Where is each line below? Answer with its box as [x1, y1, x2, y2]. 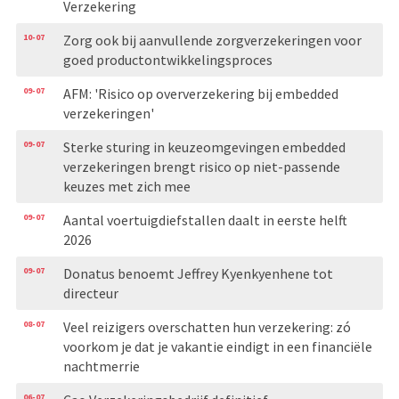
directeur [62, 283, 118, 302]
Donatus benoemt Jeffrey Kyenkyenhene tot [62, 264, 333, 282]
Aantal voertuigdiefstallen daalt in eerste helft [62, 210, 347, 229]
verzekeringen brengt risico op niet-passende [62, 157, 340, 175]
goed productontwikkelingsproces [62, 50, 273, 69]
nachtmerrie [62, 356, 140, 375]
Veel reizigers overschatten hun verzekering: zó [62, 317, 351, 336]
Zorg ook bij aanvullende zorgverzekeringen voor [62, 30, 362, 49]
